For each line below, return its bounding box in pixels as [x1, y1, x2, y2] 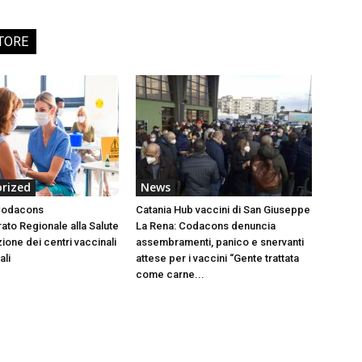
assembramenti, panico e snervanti [136, 235, 304, 248]
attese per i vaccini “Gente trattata [136, 251, 299, 264]
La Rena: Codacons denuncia [136, 219, 276, 232]
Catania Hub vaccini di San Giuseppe [136, 203, 310, 216]
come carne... [136, 267, 204, 280]
